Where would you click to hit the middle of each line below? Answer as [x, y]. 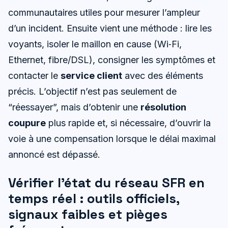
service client [91, 75]
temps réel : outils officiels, [94, 198]
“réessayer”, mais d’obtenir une [74, 107]
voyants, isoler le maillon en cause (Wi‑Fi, [95, 44]
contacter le [34, 75]
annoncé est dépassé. [54, 154]
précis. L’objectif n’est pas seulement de [92, 91]
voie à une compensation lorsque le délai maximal [112, 138]
